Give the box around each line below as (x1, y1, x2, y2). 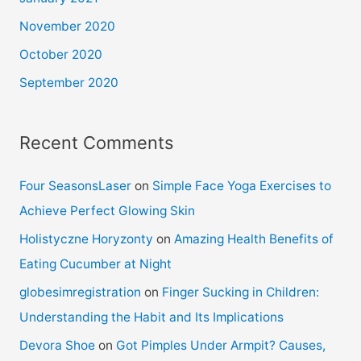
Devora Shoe (19, 337, 95, 353)
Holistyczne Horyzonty (19, 230, 153, 247)
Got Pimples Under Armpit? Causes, (115, 337, 326, 353)
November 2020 (19, 18, 115, 34)
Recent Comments (19, 132, 173, 154)
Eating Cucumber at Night (19, 255, 172, 272)
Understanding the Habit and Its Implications (19, 309, 284, 325)
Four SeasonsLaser (19, 177, 131, 193)
